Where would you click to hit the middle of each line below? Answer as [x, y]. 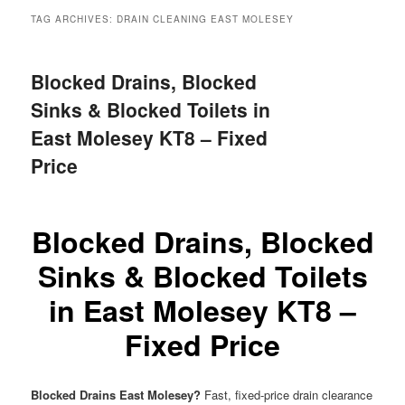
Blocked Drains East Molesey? [116, 394]
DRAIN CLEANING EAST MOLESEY [206, 19]
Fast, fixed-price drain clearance [287, 394]
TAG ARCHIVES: [74, 19]
